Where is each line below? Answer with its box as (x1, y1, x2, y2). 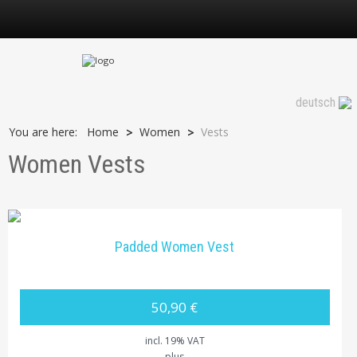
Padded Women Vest (115, 238, 235, 256)
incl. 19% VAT (144, 333, 205, 347)
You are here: (9, 124, 84, 140)
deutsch (296, 95, 335, 111)
